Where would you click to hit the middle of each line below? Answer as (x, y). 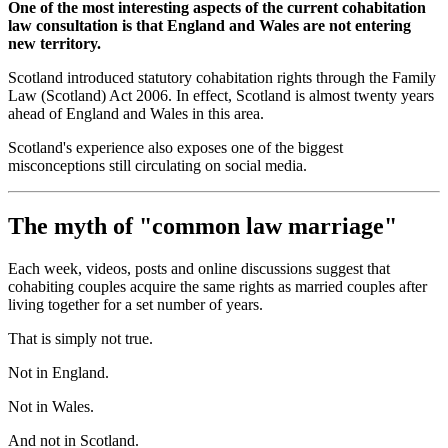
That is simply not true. (80, 338)
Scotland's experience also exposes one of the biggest (175, 147)
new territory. (54, 43)
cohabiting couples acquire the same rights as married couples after (217, 286)
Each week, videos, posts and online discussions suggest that (199, 268)
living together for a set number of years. (135, 304)
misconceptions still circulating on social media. (157, 165)
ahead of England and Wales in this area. (136, 113)
